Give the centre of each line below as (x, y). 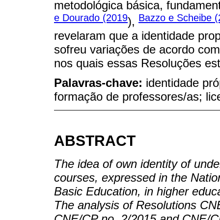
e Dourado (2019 (91, 18)
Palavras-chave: (100, 83)
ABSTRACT (95, 141)
